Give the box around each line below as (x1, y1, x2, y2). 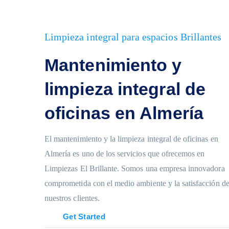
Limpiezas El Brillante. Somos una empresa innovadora (44, 164, 225, 173)
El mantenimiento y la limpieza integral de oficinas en (44, 134, 218, 143)
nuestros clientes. (44, 194, 100, 202)
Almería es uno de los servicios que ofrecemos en (44, 149, 205, 158)
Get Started (63, 212, 105, 221)
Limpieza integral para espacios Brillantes (44, 31, 222, 42)
